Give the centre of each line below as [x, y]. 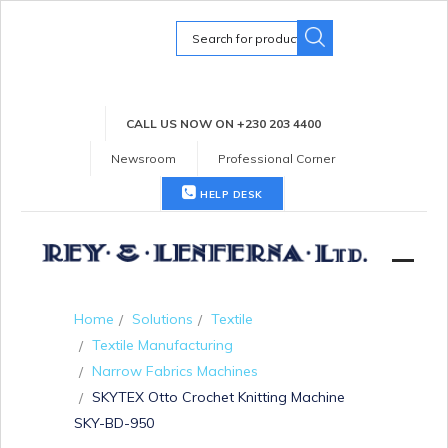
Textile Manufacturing [162, 344]
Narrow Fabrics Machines [175, 370]
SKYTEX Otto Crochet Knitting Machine [218, 396]
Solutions [162, 319]
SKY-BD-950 [114, 422]
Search [199, 27]
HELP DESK [229, 194]
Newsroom [143, 158]
